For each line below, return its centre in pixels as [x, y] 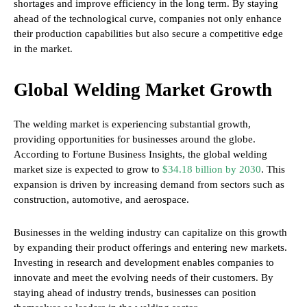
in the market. [43, 49]
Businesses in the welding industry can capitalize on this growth [150, 233]
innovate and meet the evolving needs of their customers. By [144, 278]
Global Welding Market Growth [143, 90]
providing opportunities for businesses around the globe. [135, 139]
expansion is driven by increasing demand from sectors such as [149, 185]
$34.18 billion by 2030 [212, 170]
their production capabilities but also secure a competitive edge [148, 34]
